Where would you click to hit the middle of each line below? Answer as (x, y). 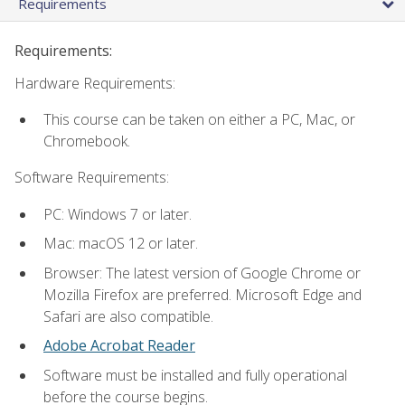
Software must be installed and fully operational (195, 375)
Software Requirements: (92, 178)
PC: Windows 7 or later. (118, 214)
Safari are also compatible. (128, 316)
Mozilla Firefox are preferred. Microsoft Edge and (202, 294)
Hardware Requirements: (95, 83)
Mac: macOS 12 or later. (121, 244)
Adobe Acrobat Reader (119, 346)
